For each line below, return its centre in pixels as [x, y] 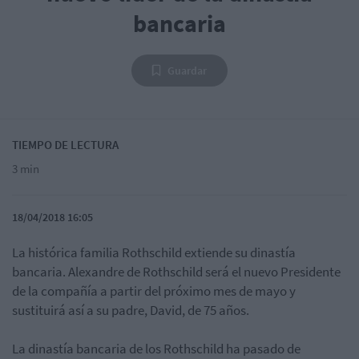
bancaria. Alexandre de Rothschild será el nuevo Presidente [176, 272]
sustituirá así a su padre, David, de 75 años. [131, 311]
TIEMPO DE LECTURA [65, 145]
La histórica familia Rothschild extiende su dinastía [154, 253]
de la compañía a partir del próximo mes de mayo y [154, 291]
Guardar [187, 71]
